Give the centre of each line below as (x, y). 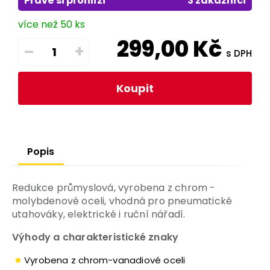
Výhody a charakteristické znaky (96, 237)
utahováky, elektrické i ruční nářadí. (99, 215)
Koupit (135, 89)
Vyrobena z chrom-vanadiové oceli (105, 260)
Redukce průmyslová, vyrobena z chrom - (114, 188)
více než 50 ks (52, 25)
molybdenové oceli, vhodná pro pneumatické (122, 201)
